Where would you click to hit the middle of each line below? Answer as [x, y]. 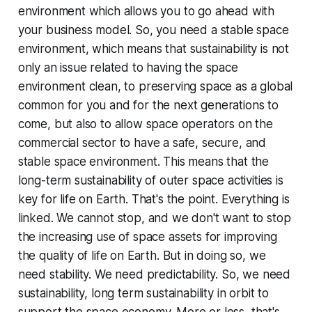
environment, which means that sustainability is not [154, 49]
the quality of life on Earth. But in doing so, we [142, 256]
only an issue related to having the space [128, 68]
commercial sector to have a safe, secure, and [142, 143]
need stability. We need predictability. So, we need [154, 275]
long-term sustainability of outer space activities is [150, 181]
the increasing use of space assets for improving [147, 237]
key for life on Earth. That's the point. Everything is [154, 200]
